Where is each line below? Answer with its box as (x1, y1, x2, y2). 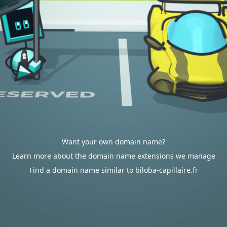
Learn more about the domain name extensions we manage (12, 151, 215, 161)
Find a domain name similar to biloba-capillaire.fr (29, 165, 198, 175)
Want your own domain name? (62, 137, 165, 146)
